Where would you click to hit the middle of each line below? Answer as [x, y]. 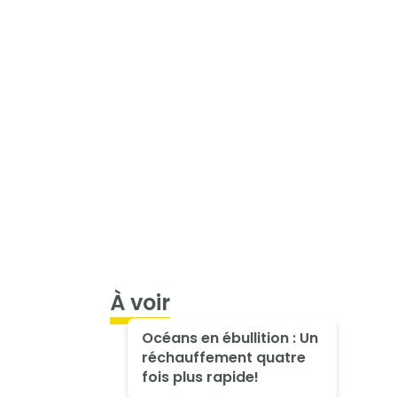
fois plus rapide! [200, 377]
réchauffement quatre [223, 357]
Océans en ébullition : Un [230, 338]
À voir [140, 303]
